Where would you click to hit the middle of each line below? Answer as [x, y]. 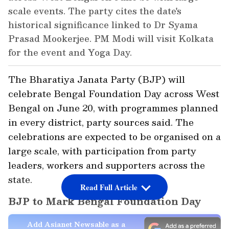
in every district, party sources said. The [101, 122]
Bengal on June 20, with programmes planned [113, 108]
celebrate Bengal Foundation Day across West [114, 94]
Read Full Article [109, 187]
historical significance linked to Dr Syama [103, 25]
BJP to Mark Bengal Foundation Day [105, 201]
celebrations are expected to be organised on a [114, 136]
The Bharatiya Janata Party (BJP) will [97, 79]
